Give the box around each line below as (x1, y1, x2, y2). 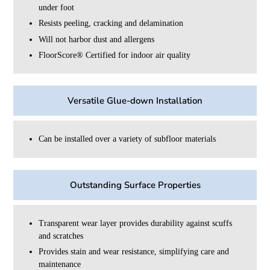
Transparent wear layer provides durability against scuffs (39, 218, 233, 228)
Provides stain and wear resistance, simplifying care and (39, 247, 230, 257)
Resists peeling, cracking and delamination (39, 19, 184, 28)
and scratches (39, 231, 84, 240)
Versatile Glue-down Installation (67, 95, 202, 107)
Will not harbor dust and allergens (39, 34, 155, 44)
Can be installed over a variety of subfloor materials (39, 134, 216, 144)
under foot (39, 3, 75, 13)
